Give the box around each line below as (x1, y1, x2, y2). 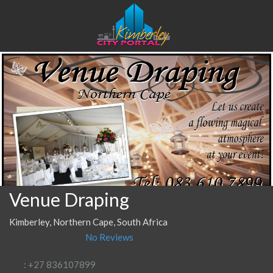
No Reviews (85, 231, 133, 243)
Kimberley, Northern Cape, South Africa (9, 216, 168, 227)
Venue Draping (9, 188, 129, 210)
